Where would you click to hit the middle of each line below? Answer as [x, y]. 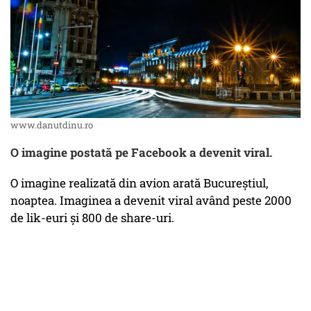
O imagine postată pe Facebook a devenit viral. [141, 153]
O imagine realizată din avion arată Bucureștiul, [139, 183]
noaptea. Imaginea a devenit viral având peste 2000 [151, 201]
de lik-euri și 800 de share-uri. [92, 218]
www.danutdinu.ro [52, 125]
